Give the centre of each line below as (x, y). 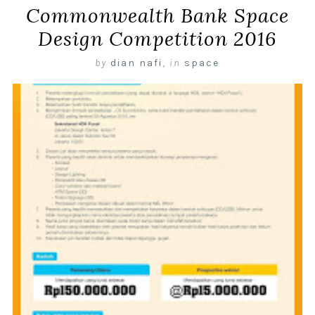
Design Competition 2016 (157, 39)
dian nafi (137, 63)
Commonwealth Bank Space (157, 16)
